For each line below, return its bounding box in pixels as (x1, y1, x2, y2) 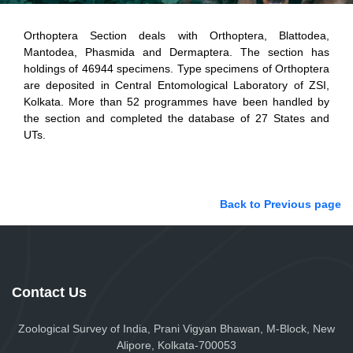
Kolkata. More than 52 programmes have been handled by (24, 95, 329, 108)
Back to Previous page (220, 198, 341, 210)
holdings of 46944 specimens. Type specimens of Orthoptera (24, 62, 329, 75)
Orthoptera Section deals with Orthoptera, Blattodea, (24, 29, 329, 42)
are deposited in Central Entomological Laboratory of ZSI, (24, 79, 329, 91)
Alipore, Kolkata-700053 (117, 339, 236, 351)
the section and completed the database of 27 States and (24, 112, 329, 124)
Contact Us (12, 284, 87, 300)
